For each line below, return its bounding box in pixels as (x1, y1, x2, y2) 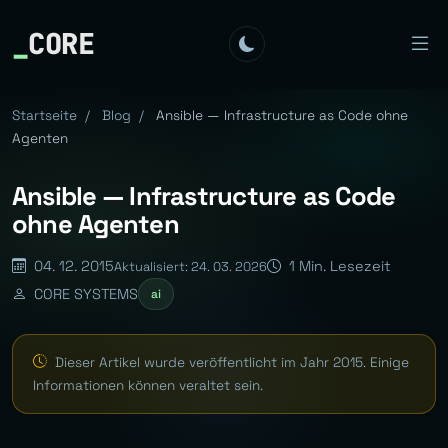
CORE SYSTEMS (30, 284, 138, 303)
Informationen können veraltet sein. (33, 376, 263, 394)
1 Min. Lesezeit (285, 257, 391, 275)
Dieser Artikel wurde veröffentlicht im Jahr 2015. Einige (51, 353, 409, 371)
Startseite (12, 107, 77, 124)
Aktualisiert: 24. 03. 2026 (114, 257, 267, 275)
